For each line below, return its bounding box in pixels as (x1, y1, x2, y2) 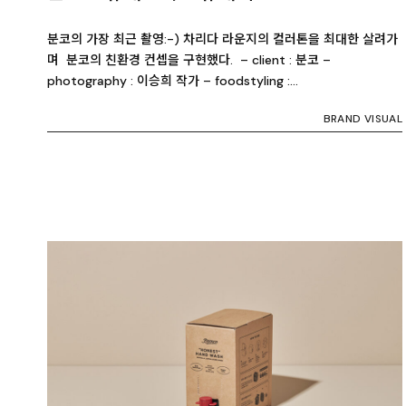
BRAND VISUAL (323, 111, 402, 127)
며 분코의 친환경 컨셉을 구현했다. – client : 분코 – (47, 52, 331, 69)
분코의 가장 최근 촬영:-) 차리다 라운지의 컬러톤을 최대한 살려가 (47, 31, 398, 48)
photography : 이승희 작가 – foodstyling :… (47, 72, 298, 90)
